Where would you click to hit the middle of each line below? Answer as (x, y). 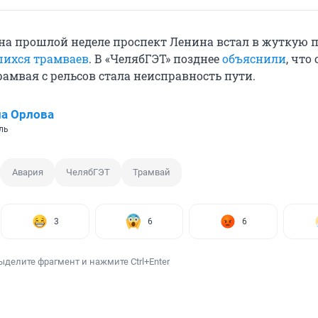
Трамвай (152, 172)
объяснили (254, 59)
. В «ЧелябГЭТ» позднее (155, 59)
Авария (28, 172)
